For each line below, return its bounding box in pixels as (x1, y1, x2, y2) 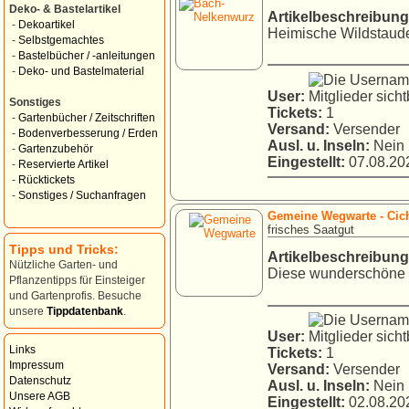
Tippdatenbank (47, 306, 123, 317)
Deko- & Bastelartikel (9, 4, 121, 15)
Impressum (9, 360, 64, 371)
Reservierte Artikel (18, 159, 109, 170)
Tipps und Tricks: (9, 242, 119, 257)
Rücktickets (18, 174, 75, 185)
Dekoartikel (18, 19, 75, 30)
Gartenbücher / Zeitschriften (18, 112, 155, 123)
